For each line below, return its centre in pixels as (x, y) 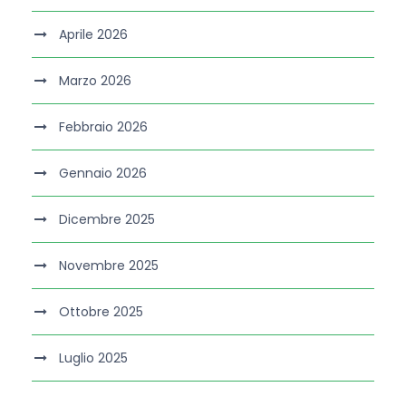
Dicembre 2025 (107, 220)
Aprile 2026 (93, 35)
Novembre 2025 (109, 266)
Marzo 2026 (95, 81)
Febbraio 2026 (103, 127)
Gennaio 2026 (103, 174)
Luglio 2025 (93, 358)
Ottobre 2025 (101, 312)
